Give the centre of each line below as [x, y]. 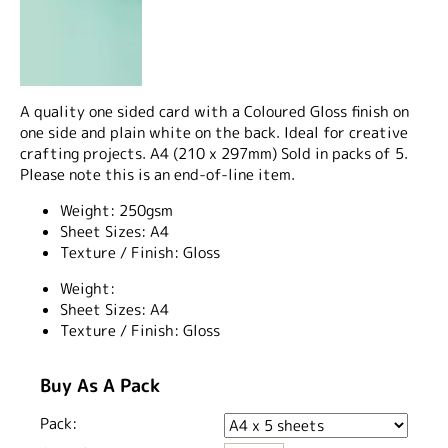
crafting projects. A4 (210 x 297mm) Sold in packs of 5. [214, 153]
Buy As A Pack [100, 385]
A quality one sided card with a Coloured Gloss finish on [214, 111]
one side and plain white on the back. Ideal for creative [214, 132]
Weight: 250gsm [116, 210]
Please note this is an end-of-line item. [157, 174]
